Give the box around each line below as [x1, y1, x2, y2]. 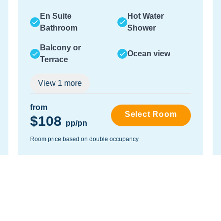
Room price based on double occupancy [30, 136, 139, 143]
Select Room [124, 110, 177, 118]
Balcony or [40, 43, 81, 52]
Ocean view [127, 49, 170, 58]
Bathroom [40, 24, 78, 32]
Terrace [40, 55, 69, 64]
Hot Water [127, 12, 164, 20]
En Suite [40, 12, 72, 20]
